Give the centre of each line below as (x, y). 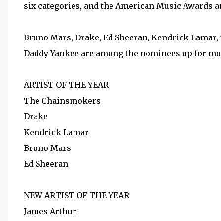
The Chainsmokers (62, 101)
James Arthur (50, 211)
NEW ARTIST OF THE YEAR (76, 195)
